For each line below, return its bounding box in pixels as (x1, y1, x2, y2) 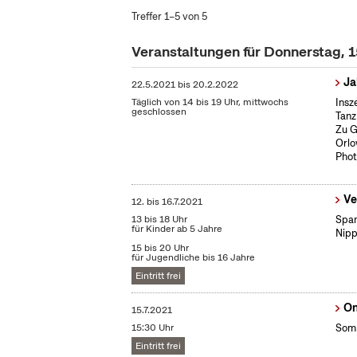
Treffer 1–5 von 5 (131, 10, 208, 23)
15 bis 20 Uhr (131, 241, 190, 254)
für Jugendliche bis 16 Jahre (131, 251, 256, 264)
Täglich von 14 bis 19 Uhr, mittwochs (131, 96, 289, 108)
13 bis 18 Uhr (131, 213, 188, 226)
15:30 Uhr (131, 321, 175, 334)
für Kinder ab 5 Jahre (131, 222, 223, 235)
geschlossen (131, 105, 187, 118)
